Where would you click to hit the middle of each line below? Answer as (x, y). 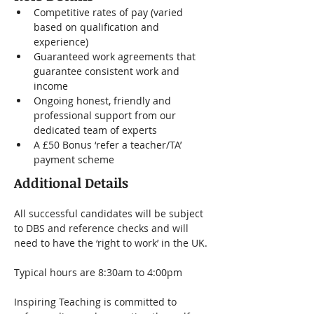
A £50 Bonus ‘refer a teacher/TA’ (109, 145)
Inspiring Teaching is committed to (97, 302)
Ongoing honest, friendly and (104, 101)
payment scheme (74, 159)
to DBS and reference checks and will (103, 228)
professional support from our (106, 115)
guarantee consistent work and (108, 71)
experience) (61, 42)
